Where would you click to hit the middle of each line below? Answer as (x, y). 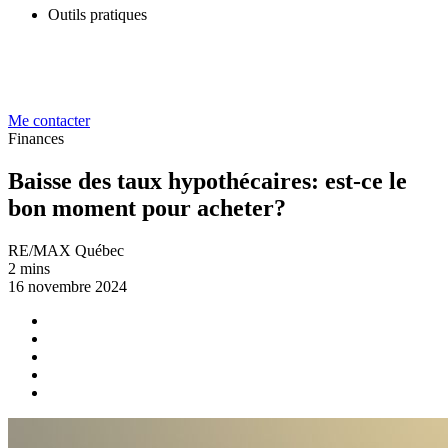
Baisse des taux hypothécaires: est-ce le (207, 180)
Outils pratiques (97, 14)
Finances (36, 138)
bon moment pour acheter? (147, 207)
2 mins (29, 268)
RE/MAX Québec (66, 250)
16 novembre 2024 (67, 286)
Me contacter (49, 120)
